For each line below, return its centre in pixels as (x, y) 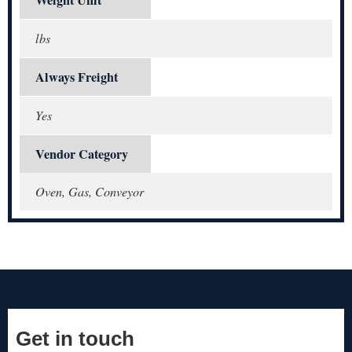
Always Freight (77, 77)
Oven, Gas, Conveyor (90, 192)
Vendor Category (82, 154)
